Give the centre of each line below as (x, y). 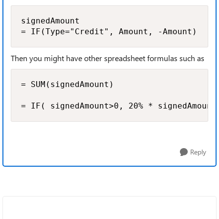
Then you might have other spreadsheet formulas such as (108, 58)
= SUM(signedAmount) (67, 84)
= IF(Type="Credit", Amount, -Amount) (109, 32)
